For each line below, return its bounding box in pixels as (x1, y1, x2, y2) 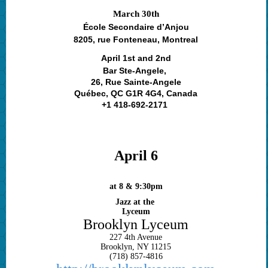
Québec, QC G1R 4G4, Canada (74, 89, 198, 99)
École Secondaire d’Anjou (83, 22, 189, 32)
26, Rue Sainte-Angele (90, 77, 181, 87)
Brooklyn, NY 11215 (100, 242, 172, 252)
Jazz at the (115, 197, 157, 207)
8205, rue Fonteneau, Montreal (74, 35, 199, 45)
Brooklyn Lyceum (83, 217, 189, 233)
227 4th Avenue (109, 233, 163, 242)
